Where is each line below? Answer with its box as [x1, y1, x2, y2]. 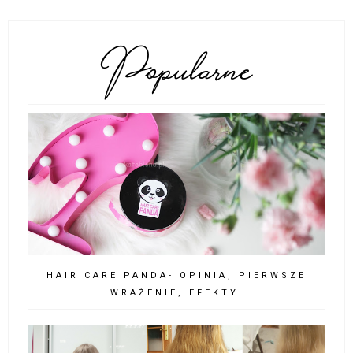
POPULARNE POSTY [111, 49, 242, 60]
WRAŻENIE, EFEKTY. [110, 288, 243, 299]
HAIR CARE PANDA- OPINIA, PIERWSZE [46, 270, 307, 281]
